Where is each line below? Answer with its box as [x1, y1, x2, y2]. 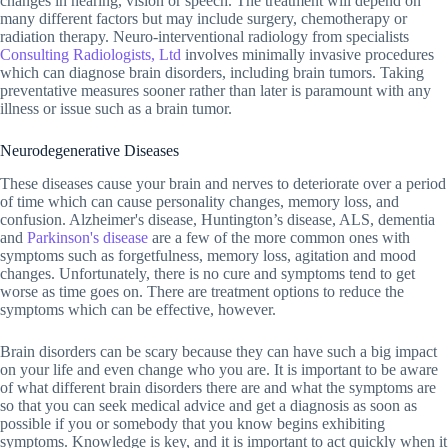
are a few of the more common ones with [152, 229, 410, 247]
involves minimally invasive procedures [185, 46, 434, 64]
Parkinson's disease [27, 229, 148, 247]
